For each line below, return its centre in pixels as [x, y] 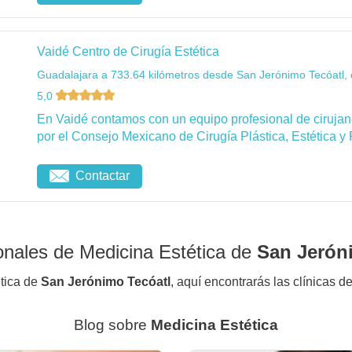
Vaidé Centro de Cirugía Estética [128, 52]
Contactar [103, 176]
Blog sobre [112, 325]
